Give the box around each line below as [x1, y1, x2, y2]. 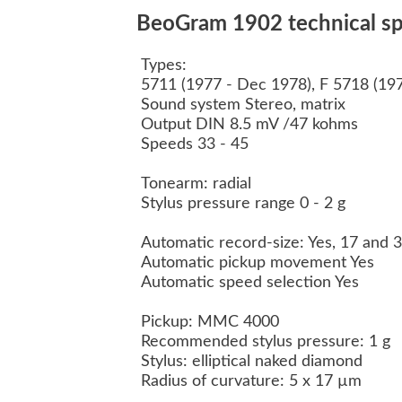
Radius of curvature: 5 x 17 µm [141, 373, 366, 390]
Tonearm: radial [141, 176, 256, 193]
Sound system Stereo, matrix [141, 97, 350, 114]
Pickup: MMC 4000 [141, 314, 284, 331]
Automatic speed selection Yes [141, 275, 363, 292]
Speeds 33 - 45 [141, 136, 253, 153]
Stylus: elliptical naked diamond [141, 354, 367, 371]
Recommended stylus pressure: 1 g [141, 334, 395, 351]
